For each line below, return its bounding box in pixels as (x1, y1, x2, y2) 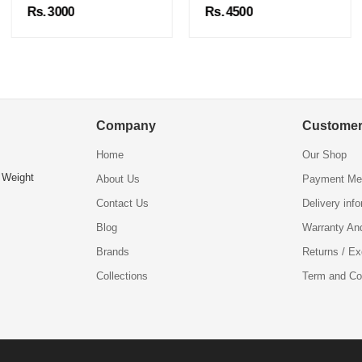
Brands (95, 246, 129, 259)
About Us (95, 173, 140, 186)
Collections (95, 270, 148, 283)
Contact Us (95, 197, 149, 210)
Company (95, 119, 156, 133)
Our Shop (302, 149, 347, 162)
